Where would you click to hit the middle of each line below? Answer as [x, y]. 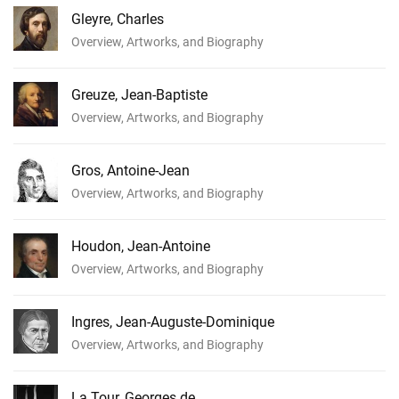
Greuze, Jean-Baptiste [139, 94]
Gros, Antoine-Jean [130, 170]
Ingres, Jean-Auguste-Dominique [173, 322]
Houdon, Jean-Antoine [141, 246]
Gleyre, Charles [118, 19]
